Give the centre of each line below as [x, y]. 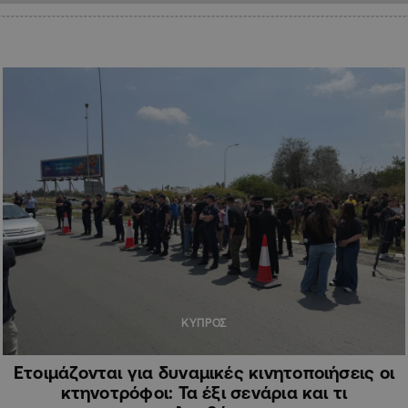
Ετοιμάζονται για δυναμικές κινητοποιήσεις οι [204, 372]
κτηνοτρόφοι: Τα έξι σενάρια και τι [204, 392]
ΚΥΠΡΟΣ [204, 322]
